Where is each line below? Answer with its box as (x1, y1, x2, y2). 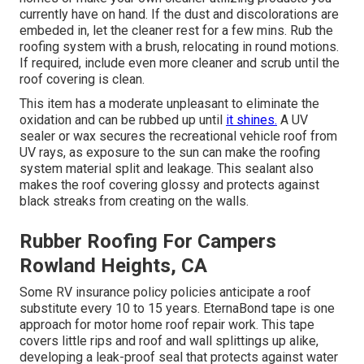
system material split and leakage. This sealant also (19, 160, 314, 176)
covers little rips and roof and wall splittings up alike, (19, 332, 318, 349)
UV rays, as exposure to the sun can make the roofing (19, 144, 320, 160)
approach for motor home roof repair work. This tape (19, 316, 314, 332)
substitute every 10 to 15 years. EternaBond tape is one (19, 300, 335, 316)
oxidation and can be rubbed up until (19, 111, 226, 128)
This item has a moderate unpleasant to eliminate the (19, 95, 319, 111)
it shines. (226, 111, 277, 128)
